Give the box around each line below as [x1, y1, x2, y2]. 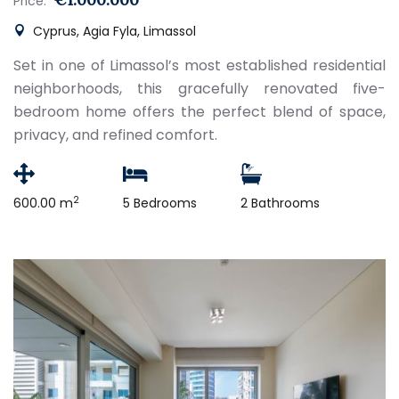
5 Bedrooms [123, 194, 197, 212]
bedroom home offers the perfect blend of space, [13, 102, 386, 122]
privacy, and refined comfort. [13, 125, 217, 145]
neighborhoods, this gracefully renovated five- [13, 78, 386, 99]
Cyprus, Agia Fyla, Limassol [29, 22, 196, 40]
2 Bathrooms [240, 194, 320, 212]
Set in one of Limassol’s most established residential [13, 55, 386, 76]
